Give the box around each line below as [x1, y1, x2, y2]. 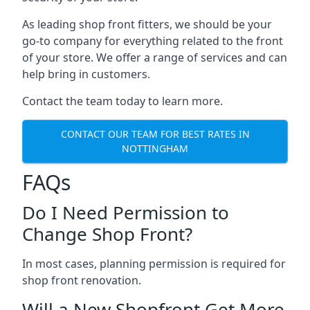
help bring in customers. [22, 66, 150, 82]
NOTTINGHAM [122, 142, 188, 156]
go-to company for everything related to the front [22, 33, 283, 48]
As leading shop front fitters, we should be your [22, 16, 272, 32]
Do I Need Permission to [22, 199, 229, 225]
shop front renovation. [22, 272, 141, 288]
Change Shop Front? [22, 221, 192, 246]
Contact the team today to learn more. [22, 93, 223, 109]
